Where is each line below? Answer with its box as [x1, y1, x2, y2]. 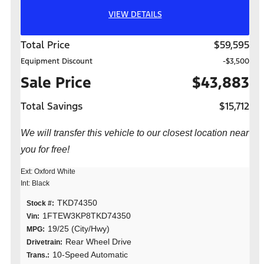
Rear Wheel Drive [65, 236, 131, 246]
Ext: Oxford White [21, 167, 75, 176]
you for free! [21, 144, 70, 154]
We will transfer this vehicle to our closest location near [21, 127, 249, 138]
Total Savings [21, 99, 82, 113]
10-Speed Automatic [52, 249, 128, 259]
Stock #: [27, 199, 54, 207]
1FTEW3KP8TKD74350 [42, 210, 131, 220]
